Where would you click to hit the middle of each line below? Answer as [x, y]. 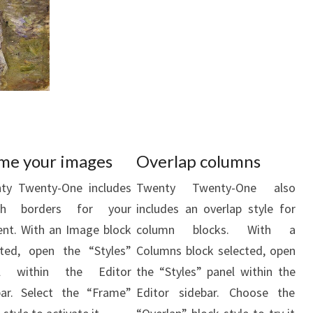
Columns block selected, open [216, 250]
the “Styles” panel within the [216, 271]
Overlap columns [198, 161]
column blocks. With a [216, 229]
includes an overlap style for [216, 208]
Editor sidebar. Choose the [216, 292]
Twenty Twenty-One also [216, 187]
